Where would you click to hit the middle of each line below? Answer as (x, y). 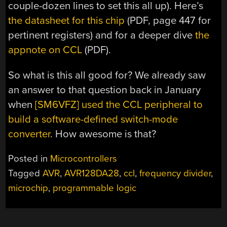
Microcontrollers (84, 159)
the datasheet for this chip (67, 21)
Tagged (26, 174)
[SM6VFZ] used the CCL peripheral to (119, 104)
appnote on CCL (45, 50)
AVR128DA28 (92, 174)
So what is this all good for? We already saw (107, 75)
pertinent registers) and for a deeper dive (102, 35)
